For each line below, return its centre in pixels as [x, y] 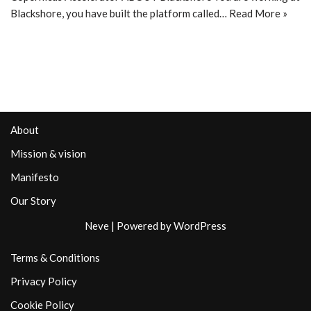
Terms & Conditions [55, 258]
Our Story [33, 201]
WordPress [200, 226]
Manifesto [35, 177]
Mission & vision [48, 153]
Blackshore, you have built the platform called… [120, 13]
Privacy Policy [44, 281]
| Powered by [141, 226]
